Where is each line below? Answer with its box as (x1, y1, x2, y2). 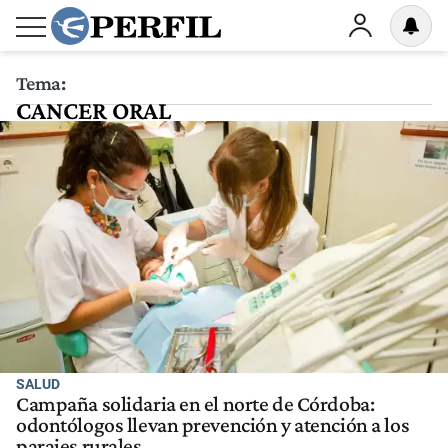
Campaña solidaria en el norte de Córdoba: (16, 392, 375, 417)
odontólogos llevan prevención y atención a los (16, 413, 410, 438)
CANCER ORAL (16, 96, 171, 125)
